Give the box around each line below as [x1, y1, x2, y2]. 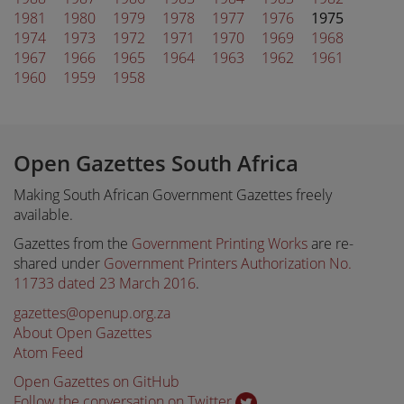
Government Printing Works [132, 234, 308, 253]
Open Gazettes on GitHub [14, 372, 179, 391]
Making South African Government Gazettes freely [14, 184, 332, 205]
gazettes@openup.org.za [14, 302, 170, 323]
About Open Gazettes [14, 322, 151, 343]
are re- [308, 234, 353, 253]
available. [14, 204, 73, 225]
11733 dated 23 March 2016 [14, 273, 196, 293]
